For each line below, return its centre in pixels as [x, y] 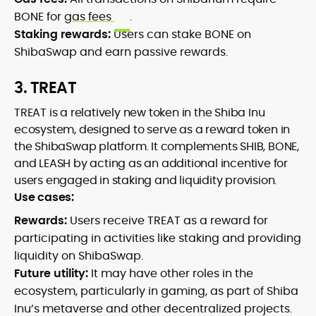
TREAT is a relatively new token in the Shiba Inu [140, 113]
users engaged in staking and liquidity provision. [146, 181]
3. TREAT [45, 88]
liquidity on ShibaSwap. [79, 256]
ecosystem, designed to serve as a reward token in [152, 130]
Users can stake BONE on [181, 35]
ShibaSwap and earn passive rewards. [121, 52]
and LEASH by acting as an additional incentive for [151, 164]
